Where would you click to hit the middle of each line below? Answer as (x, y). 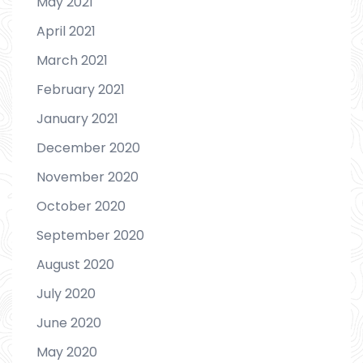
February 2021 (81, 89)
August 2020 (75, 264)
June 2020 (69, 322)
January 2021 (77, 118)
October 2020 (81, 206)
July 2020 (66, 293)
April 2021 (66, 31)
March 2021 (72, 60)
